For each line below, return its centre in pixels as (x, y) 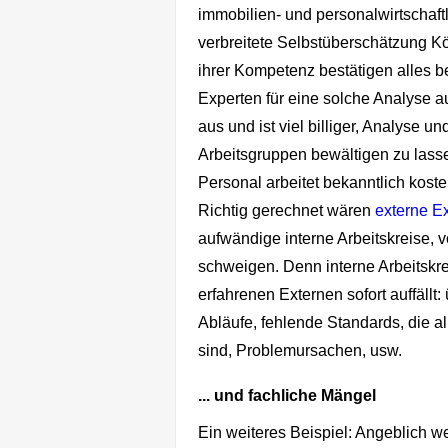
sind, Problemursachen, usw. (302, 350)
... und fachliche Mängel (287, 395)
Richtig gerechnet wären (286, 210)
